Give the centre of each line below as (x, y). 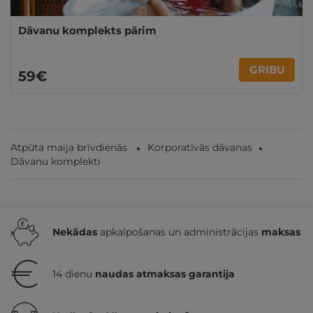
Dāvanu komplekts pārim (87, 30)
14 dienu (74, 274)
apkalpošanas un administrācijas (179, 232)
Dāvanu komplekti (56, 161)
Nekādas (75, 232)
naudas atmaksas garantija (165, 274)
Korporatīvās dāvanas (200, 147)
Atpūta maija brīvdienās (69, 147)
